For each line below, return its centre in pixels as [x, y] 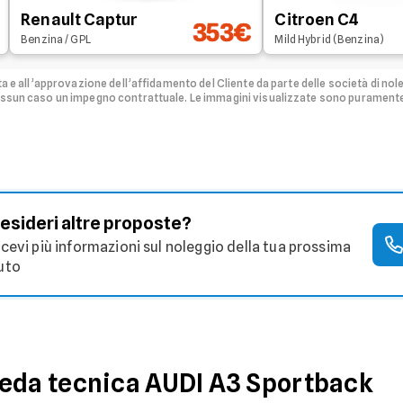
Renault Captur [80, 19]
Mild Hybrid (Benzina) [329, 39]
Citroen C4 [317, 19]
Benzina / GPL [56, 39]
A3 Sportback [291, 384]
